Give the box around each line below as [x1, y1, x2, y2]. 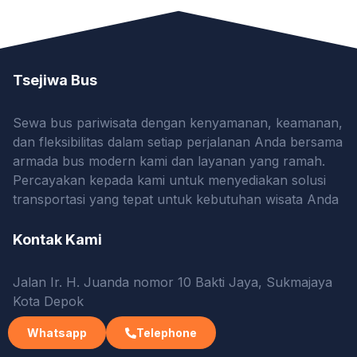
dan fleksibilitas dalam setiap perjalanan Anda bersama [13, 133, 343, 150]
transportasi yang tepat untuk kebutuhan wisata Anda [13, 190, 339, 207]
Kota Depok [13, 292, 84, 309]
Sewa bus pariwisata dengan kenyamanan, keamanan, [13, 114, 343, 131]
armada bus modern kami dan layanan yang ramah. [13, 152, 325, 169]
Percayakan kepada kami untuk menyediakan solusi [13, 171, 326, 188]
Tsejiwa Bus [13, 71, 97, 88]
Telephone [136, 326, 197, 339]
